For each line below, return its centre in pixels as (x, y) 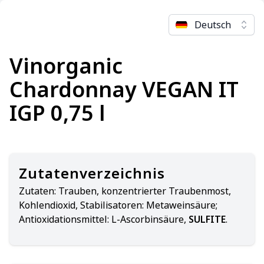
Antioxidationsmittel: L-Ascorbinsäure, (104, 219)
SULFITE (207, 219)
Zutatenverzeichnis (92, 173)
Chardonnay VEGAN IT (124, 89)
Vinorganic (66, 66)
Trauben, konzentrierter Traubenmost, (145, 191)
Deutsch (213, 25)
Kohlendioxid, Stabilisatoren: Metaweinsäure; (118, 205)
